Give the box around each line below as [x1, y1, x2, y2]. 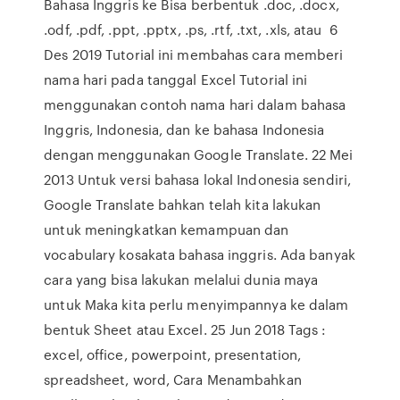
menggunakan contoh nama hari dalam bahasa [44, 95, 346, 114]
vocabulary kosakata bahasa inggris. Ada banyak [44, 245, 355, 264]
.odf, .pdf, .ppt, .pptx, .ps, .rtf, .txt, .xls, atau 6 [44, 20, 337, 39]
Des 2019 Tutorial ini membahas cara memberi [44, 45, 344, 64]
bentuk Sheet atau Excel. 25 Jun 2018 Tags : [44, 320, 327, 339]
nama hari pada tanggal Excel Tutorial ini [44, 70, 308, 89]
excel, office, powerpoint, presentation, [44, 345, 302, 364]
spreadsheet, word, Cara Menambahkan [44, 370, 302, 389]
